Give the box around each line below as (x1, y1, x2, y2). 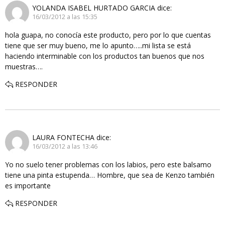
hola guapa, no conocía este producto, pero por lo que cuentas (5, 30, 211, 40)
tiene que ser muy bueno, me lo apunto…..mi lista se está (5, 40, 191, 50)
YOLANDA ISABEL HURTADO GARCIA (32, 3, 155, 13)
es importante (5, 180, 51, 190)
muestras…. (5, 61, 43, 71)
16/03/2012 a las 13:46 (32, 142, 97, 151)
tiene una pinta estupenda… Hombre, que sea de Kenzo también (5, 170, 214, 180)
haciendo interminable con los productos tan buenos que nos (5, 51, 204, 61)
